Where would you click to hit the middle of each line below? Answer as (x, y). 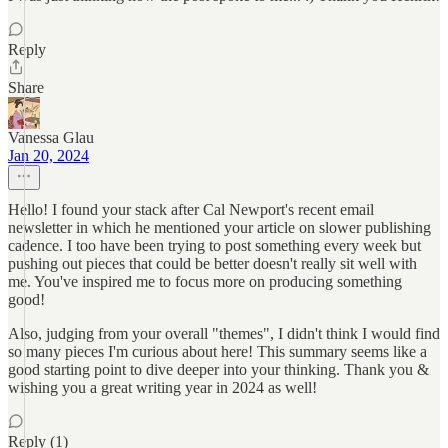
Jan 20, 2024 (48, 155)
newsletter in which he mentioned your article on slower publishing (219, 227)
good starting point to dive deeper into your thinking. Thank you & (218, 369)
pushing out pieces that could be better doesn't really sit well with (212, 263)
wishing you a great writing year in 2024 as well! (162, 387)
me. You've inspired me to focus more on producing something (205, 281)
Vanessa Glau (51, 137)
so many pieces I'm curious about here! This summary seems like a (217, 351)
